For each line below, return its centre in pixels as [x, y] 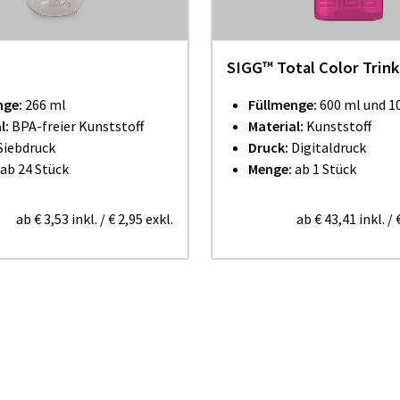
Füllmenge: [283, 104]
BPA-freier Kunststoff [78, 126]
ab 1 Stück [324, 169]
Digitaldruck [329, 147]
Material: [277, 126]
